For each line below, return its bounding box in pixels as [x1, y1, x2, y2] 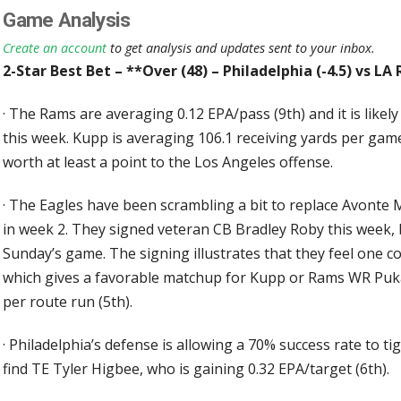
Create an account [3, 38, 107, 56]
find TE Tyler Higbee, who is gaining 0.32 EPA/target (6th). [3, 358, 390, 379]
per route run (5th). [3, 291, 133, 311]
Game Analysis [3, 8, 131, 32]
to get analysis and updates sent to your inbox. [107, 38, 376, 56]
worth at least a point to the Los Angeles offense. [3, 151, 334, 172]
